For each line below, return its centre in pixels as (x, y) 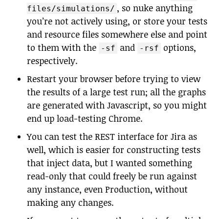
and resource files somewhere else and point (117, 34)
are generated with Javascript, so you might (117, 105)
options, (178, 47)
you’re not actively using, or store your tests (117, 21)
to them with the (63, 47)
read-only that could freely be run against (112, 176)
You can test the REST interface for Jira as (112, 136)
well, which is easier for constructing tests (114, 150)
